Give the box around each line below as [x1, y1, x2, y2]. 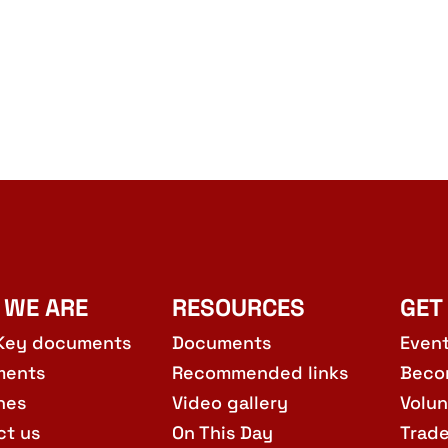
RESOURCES [172, 291, 305, 323]
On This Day [172, 421, 273, 445]
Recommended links [172, 361, 348, 385]
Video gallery [172, 391, 288, 415]
